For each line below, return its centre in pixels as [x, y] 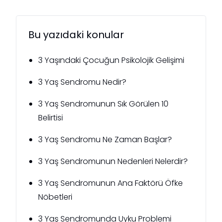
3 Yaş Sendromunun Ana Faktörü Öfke [111, 183]
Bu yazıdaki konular [76, 34]
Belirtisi [51, 117]
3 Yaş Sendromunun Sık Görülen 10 [103, 104]
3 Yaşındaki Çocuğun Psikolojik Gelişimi [111, 60]
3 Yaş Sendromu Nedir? [82, 82]
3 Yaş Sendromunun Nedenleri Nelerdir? [113, 161]
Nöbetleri [55, 197]
